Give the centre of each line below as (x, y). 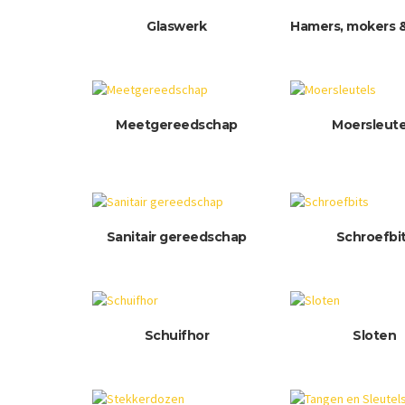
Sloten (375, 336)
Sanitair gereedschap (176, 237)
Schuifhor (177, 336)
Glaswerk (177, 27)
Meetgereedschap (177, 125)
